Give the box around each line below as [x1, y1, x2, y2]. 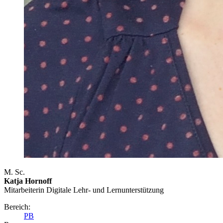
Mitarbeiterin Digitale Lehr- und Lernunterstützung [4, 186, 164, 195]
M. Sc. [4, 168, 25, 177]
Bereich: [4, 203, 30, 212]
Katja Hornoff [4, 177, 52, 186]
